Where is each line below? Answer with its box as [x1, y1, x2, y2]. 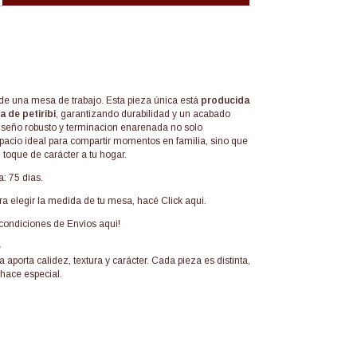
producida [201, 94, 249, 106]
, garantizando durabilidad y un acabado [56, 108, 230, 120]
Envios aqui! [67, 218, 120, 229]
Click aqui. [161, 194, 206, 206]
